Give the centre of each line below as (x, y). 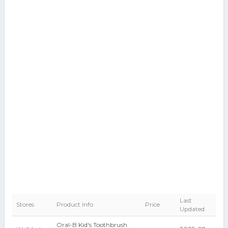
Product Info (75, 204)
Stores (25, 204)
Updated (192, 209)
